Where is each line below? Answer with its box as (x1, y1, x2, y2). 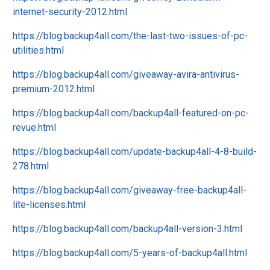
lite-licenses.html (13, 199, 86, 210)
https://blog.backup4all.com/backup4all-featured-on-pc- (13, 107, 249, 119)
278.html (13, 160, 49, 172)
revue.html (13, 122, 56, 133)
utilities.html (13, 45, 64, 56)
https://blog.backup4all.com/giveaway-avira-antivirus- (13, 69, 239, 80)
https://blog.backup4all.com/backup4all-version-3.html (13, 223, 242, 234)
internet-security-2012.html (13, 6, 127, 17)
